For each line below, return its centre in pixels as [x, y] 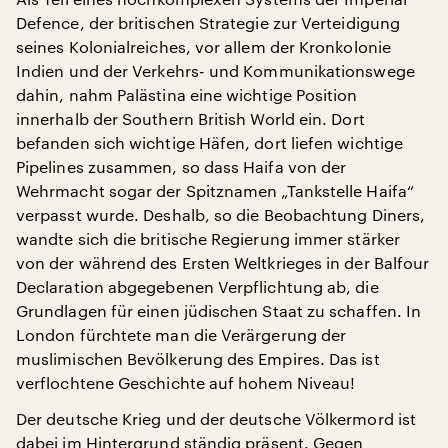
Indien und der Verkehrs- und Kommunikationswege [215, 70]
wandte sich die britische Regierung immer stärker [208, 238]
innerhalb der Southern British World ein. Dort [190, 118]
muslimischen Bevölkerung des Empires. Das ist [198, 358]
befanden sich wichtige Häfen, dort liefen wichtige [209, 142]
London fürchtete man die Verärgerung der [181, 334]
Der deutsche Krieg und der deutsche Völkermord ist [216, 418]
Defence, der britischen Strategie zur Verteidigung [208, 22]
